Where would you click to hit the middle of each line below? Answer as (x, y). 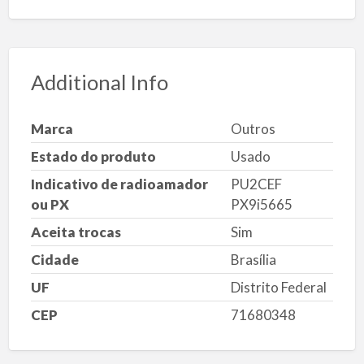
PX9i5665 (261, 204)
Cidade (54, 259)
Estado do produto (93, 156)
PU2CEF (256, 184)
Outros (253, 128)
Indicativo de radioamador (119, 184)
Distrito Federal (278, 287)
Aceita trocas (76, 232)
